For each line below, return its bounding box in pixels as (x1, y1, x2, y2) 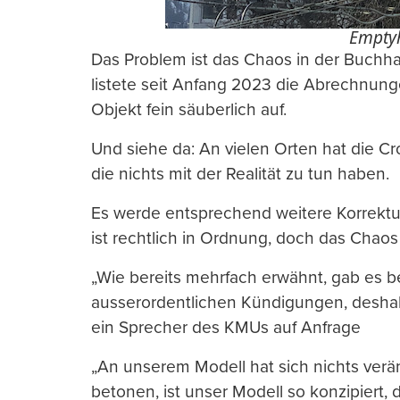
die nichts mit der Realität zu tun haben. (91, 163, 389, 185)
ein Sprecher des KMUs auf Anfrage (91, 317, 361, 338)
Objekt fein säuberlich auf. (91, 99, 287, 121)
